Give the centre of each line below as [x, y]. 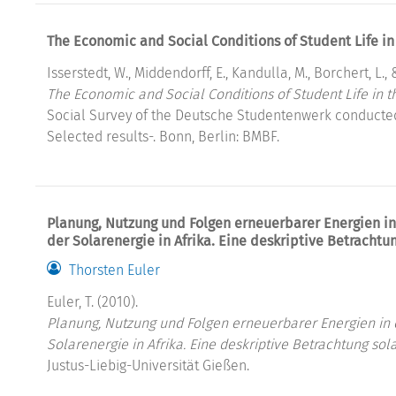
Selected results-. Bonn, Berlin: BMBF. [163, 136]
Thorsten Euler [114, 270]
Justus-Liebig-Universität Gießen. [148, 365]
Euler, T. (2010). [92, 301]
